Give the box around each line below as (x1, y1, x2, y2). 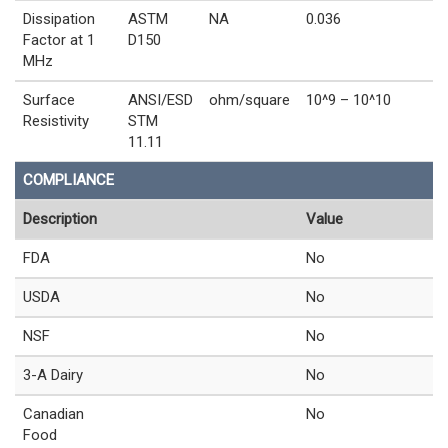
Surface (23, 91, 75, 110)
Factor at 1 (23, 31, 95, 50)
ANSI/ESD (128, 91, 193, 110)
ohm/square (209, 91, 290, 110)
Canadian (23, 405, 84, 424)
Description (23, 210, 97, 229)
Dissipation (23, 10, 95, 29)
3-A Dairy (23, 366, 83, 385)
